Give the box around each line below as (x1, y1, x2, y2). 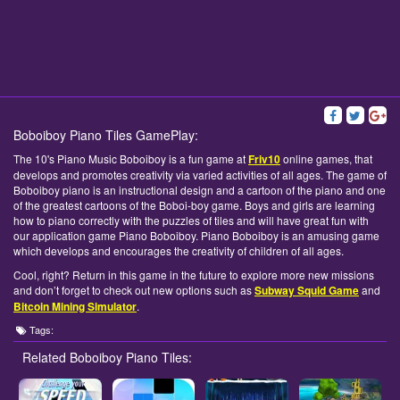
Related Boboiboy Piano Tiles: (22, 348, 192, 367)
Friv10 (248, 151, 280, 168)
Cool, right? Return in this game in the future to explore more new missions (13, 267, 374, 283)
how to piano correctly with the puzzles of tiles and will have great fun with (13, 212, 369, 229)
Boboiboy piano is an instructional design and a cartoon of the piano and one (13, 182, 386, 198)
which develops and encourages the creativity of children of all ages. (13, 243, 344, 259)
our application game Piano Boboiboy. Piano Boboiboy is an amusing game (13, 228, 379, 244)
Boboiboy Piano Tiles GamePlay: (13, 126, 198, 145)
